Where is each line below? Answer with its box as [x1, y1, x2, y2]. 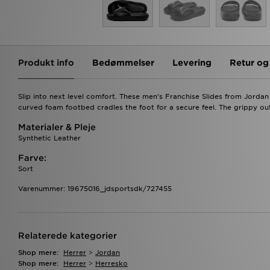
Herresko [95, 259, 128, 268]
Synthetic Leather [18, 133, 81, 142]
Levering [172, 57, 212, 67]
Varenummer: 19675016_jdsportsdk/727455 [18, 184, 172, 193]
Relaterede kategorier [18, 230, 117, 240]
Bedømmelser [92, 57, 154, 67]
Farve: [18, 152, 46, 163]
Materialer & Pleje [18, 122, 96, 132]
